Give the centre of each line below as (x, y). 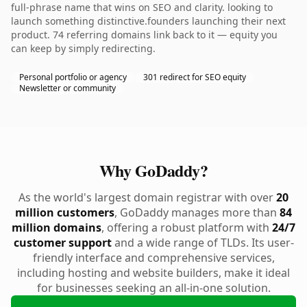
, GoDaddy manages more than (197, 212)
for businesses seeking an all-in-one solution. (153, 288)
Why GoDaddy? (153, 170)
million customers (65, 212)
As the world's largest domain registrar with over (147, 197)
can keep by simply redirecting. (83, 48)
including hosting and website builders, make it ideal (153, 273)
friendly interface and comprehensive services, (153, 258)
